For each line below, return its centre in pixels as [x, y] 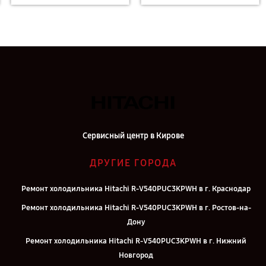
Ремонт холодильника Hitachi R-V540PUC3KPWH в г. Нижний [136, 241]
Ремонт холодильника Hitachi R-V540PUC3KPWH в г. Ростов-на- [136, 208]
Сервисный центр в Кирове [133, 136]
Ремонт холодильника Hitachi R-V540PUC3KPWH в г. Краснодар [136, 189]
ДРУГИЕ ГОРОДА [133, 163]
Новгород [136, 255]
